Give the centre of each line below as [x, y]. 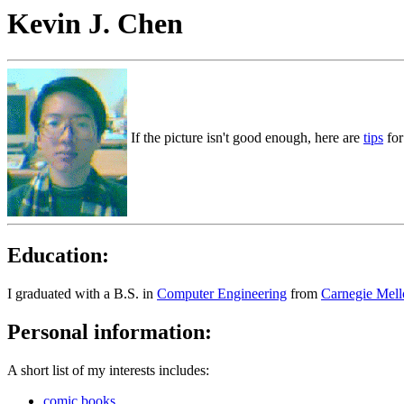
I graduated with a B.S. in [82, 294]
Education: [58, 256]
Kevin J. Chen [95, 23]
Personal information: [110, 332]
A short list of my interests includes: [108, 371]
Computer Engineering [222, 294]
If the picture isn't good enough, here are [245, 138]
